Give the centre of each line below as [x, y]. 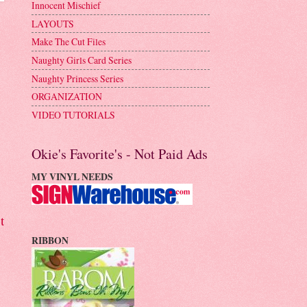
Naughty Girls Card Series [82, 60]
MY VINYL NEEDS [72, 176]
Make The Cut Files [69, 42]
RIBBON [50, 240]
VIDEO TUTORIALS [73, 114]
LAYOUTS [53, 23]
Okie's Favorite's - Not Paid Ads [120, 153]
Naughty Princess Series [77, 78]
